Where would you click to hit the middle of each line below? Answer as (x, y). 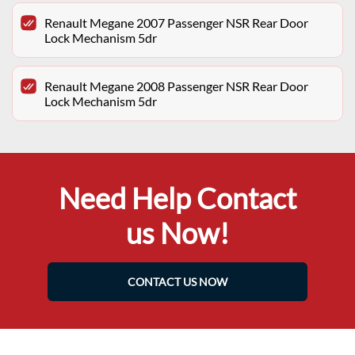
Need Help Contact (177, 198)
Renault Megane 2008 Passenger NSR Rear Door (176, 86)
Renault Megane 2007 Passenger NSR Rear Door (176, 22)
